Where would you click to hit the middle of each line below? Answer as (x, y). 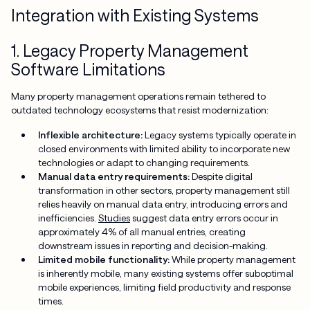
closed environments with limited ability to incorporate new (164, 149)
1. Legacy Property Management (129, 50)
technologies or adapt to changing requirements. (144, 163)
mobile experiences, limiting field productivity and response (165, 287)
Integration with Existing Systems (135, 15)
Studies (115, 218)
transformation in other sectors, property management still (164, 190)
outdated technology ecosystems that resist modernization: (139, 110)
